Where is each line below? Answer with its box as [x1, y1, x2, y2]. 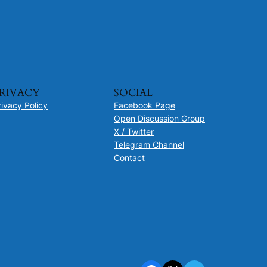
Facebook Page [113, 100, 175, 110]
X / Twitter [113, 126, 154, 136]
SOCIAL [113, 85, 153, 100]
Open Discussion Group [113, 113, 205, 123]
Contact [113, 152, 145, 163]
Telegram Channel [113, 139, 184, 150]
